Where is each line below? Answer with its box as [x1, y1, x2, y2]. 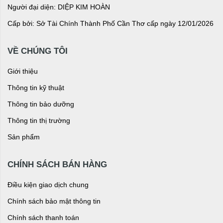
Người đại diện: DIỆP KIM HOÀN [7, 2, 110, 11]
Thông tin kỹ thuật [7, 83, 64, 92]
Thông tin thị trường [7, 116, 70, 124]
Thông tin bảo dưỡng [7, 100, 74, 108]
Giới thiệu [7, 67, 38, 75]
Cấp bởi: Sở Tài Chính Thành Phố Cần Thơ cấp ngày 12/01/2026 [7, 19, 214, 27]
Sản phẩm [7, 132, 40, 141]
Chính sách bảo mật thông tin [7, 197, 101, 205]
